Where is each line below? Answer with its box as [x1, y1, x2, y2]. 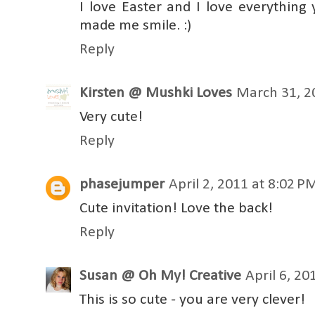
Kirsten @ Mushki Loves [79, 85, 232, 101]
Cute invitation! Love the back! [79, 200, 273, 216]
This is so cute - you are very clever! [79, 292, 305, 307]
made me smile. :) [79, 18, 191, 33]
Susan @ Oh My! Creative [79, 268, 241, 283]
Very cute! [79, 109, 143, 124]
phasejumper [79, 176, 165, 192]
